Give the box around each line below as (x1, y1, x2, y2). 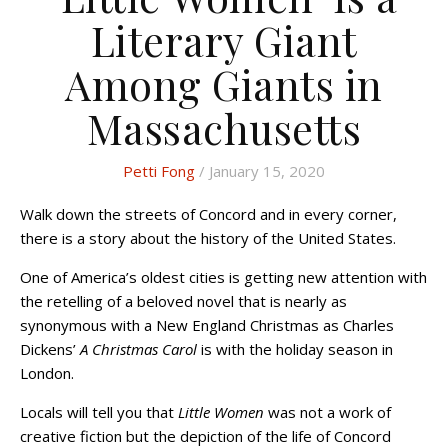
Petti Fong (123, 160, 195, 181)
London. (20, 362, 74, 383)
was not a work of (264, 401, 391, 422)
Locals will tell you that (20, 401, 178, 422)
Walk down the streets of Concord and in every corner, (20, 203, 34, 224)
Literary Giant (90, 12, 358, 67)
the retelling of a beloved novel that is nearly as (20, 290, 347, 311)
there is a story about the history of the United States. (20, 227, 396, 248)
